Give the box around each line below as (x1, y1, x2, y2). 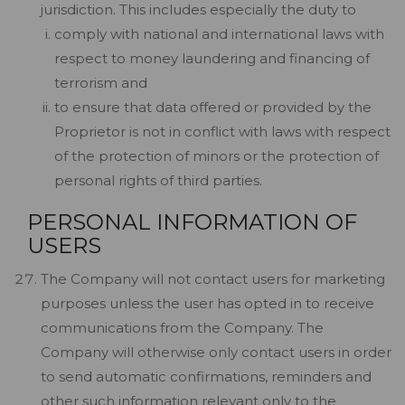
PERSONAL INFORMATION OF (27, 209, 357, 235)
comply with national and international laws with (54, 25, 384, 42)
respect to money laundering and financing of (54, 50, 370, 67)
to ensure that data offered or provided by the (54, 99, 372, 116)
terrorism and (54, 74, 147, 91)
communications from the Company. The (41, 319, 324, 336)
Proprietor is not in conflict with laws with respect (54, 123, 391, 140)
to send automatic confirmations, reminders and (41, 368, 372, 385)
